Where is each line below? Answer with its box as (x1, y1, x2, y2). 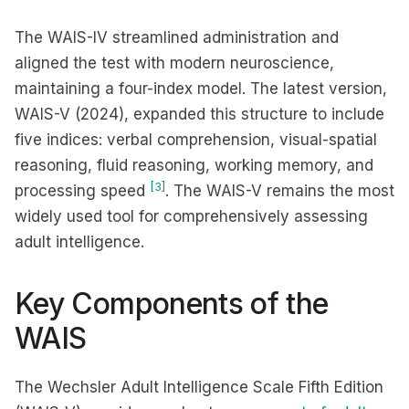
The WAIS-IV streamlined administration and (15, 28, 339, 47)
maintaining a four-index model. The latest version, (15, 79, 387, 98)
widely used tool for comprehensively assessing (15, 207, 368, 225)
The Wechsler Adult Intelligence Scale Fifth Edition (15, 378, 383, 396)
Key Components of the (15, 286, 329, 321)
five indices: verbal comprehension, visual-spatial (15, 131, 377, 149)
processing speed (15, 182, 150, 200)
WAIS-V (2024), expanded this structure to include (15, 105, 384, 123)
